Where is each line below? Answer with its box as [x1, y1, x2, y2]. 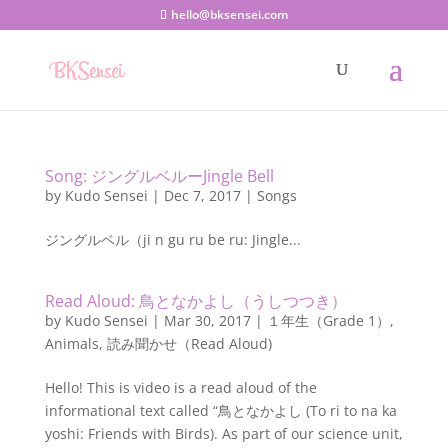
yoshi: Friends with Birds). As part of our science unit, [44, 424, 403, 443]
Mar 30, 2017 [163, 311, 251, 330]
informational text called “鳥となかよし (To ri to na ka [44, 401, 397, 420]
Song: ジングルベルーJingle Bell [44, 165, 274, 187]
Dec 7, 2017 [163, 186, 241, 205]
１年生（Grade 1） [266, 311, 390, 330]
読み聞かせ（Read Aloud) [106, 334, 272, 353]
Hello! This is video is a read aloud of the [44, 378, 317, 397]
